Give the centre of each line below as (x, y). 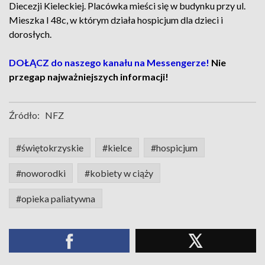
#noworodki (41, 173)
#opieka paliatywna (56, 198)
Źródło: (24, 115)
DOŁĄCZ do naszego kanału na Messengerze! (109, 62)
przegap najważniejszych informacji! (91, 77)
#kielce (117, 148)
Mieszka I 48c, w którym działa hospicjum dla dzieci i (116, 20)
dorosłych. (31, 34)
